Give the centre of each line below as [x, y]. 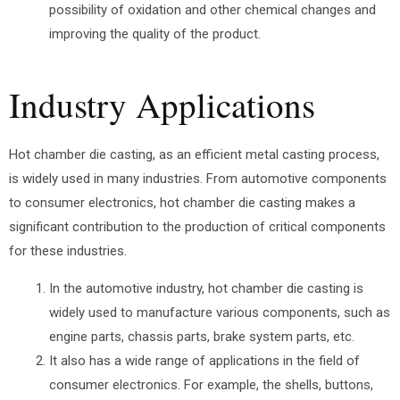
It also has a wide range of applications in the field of [204, 361]
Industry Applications [162, 105]
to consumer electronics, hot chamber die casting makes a [182, 203]
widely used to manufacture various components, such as [220, 313]
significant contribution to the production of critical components [197, 227]
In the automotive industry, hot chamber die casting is [206, 289]
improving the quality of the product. [155, 33]
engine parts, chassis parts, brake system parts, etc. [202, 337]
